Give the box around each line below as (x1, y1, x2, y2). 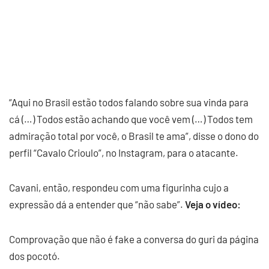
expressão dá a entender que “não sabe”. (9, 198, 185, 210)
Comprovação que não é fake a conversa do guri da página (9, 233, 259, 245)
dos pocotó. (9, 250, 60, 262)
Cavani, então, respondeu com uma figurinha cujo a (9, 181, 229, 193)
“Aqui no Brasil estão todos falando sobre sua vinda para (9, 96, 249, 108)
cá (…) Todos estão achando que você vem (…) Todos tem (9, 113, 253, 125)
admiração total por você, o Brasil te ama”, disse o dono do (9, 130, 259, 142)
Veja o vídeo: (185, 198, 241, 210)
